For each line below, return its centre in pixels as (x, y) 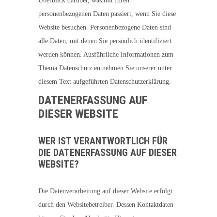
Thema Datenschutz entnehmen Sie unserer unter (105, 68)
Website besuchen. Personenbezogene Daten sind (105, 27)
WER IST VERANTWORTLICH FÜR (103, 141)
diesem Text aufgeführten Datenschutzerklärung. (105, 82)
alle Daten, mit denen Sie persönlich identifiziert (105, 41)
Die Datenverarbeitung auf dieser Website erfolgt (105, 191)
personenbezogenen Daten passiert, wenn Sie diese (107, 14)
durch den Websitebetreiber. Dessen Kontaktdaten (106, 205)
